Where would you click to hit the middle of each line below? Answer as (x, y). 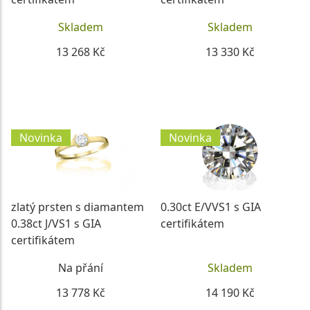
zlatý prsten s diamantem (77, 207)
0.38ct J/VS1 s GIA (56, 223)
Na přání (80, 267)
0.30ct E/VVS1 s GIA (211, 207)
